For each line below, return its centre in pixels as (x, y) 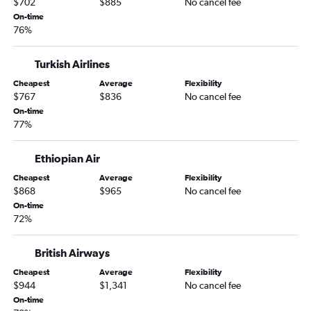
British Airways (72, 253)
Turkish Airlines (72, 64)
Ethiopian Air (67, 159)
